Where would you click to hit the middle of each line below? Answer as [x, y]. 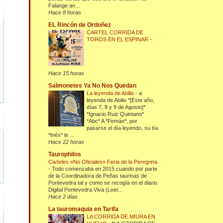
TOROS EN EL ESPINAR [118, 40]
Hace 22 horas [66, 142]
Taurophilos [65, 155]
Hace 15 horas [66, 73]
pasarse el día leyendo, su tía [122, 128]
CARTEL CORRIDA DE [115, 33]
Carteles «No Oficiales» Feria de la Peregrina [103, 162]
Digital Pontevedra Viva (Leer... [86, 190]
